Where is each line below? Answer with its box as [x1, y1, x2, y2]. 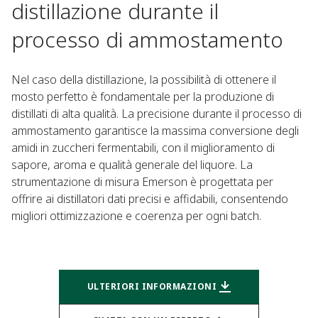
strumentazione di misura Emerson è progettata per [11, 174, 273, 190]
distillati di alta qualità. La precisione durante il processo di [11, 106, 302, 121]
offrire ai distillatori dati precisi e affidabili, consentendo [11, 191, 288, 207]
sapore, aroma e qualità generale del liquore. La [11, 157, 253, 172]
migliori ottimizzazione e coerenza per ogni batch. [11, 208, 261, 224]
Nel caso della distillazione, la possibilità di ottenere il [11, 72, 276, 87]
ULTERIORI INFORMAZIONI [87, 280, 217, 292]
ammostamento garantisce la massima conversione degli [11, 123, 299, 138]
